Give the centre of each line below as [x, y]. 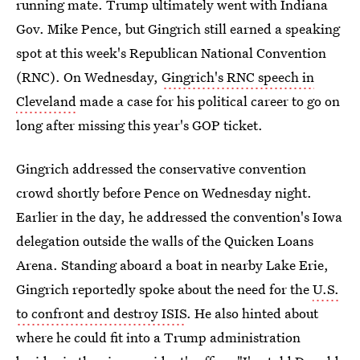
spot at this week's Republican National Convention [171, 53]
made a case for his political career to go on [208, 101]
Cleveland [46, 101]
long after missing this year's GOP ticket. [139, 125]
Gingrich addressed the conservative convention [161, 168]
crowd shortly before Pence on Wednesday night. [164, 192]
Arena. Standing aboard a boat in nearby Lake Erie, [172, 265]
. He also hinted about [252, 313]
